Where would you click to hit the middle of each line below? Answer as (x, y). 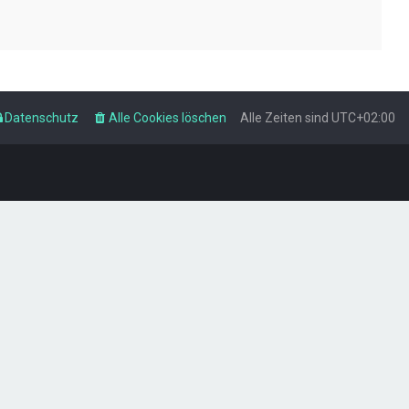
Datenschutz (42, 118)
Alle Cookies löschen (168, 118)
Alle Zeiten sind (286, 118)
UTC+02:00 (363, 118)
